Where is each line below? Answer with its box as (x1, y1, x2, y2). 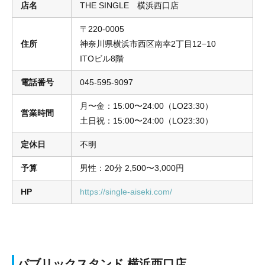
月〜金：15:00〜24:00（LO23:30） (80, 101, 213, 111)
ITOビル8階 (80, 53, 124, 63)
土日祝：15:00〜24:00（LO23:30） (80, 115, 213, 125)
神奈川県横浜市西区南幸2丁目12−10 (80, 38, 216, 49)
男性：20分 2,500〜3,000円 (80, 163, 184, 173)
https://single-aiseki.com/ (80, 186, 172, 196)
